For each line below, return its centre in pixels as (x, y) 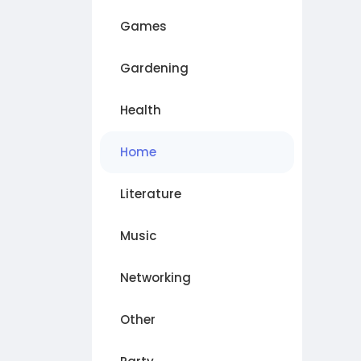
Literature (151, 194)
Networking (156, 278)
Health (141, 110)
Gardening (154, 68)
